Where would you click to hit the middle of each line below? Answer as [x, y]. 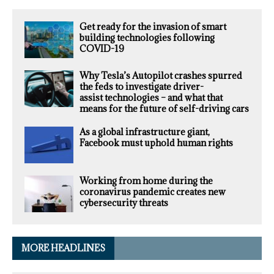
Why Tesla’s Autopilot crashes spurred [161, 76]
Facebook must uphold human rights [156, 143]
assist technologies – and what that [151, 98]
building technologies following [147, 38]
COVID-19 [102, 49]
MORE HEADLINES [63, 248]
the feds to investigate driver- [142, 87]
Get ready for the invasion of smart [153, 27]
